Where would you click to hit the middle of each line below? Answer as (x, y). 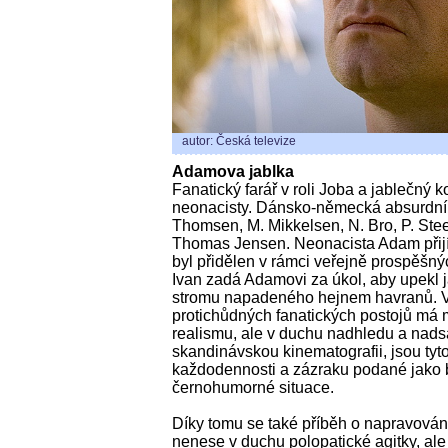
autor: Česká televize (242, 140)
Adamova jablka (233, 171)
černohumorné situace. (253, 387)
